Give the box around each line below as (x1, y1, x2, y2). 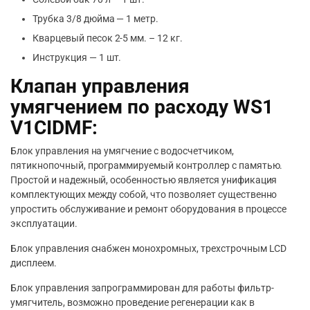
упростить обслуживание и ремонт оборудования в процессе (10, 203, 287, 215)
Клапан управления (10, 75, 190, 98)
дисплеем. (10, 257, 57, 268)
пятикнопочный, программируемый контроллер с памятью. (10, 160, 283, 171)
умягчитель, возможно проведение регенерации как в (10, 297, 255, 308)
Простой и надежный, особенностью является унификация (10, 174, 277, 185)
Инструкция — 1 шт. (33, 52, 122, 63)
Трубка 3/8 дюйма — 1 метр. (33, 13, 159, 24)
